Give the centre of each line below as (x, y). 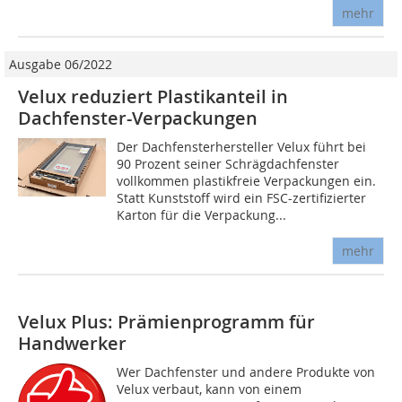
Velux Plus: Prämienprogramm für (166, 321)
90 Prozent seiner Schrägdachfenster (228, 163)
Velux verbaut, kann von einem (210, 389)
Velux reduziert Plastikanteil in (153, 96)
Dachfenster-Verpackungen (138, 118)
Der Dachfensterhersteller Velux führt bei (242, 146)
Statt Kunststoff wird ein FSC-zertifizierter (242, 197)
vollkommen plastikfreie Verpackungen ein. (247, 180)
